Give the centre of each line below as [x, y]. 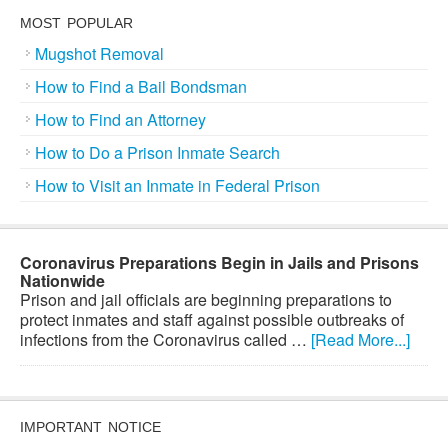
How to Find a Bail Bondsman [141, 86]
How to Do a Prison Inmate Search [157, 152]
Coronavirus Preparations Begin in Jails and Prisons [219, 262]
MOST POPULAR [76, 23]
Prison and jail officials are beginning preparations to [206, 299]
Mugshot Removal [99, 53]
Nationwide [62, 280]
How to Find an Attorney [120, 119]
